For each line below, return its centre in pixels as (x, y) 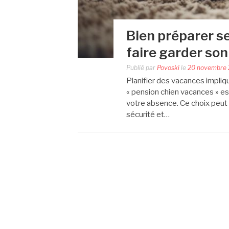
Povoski (168, 68)
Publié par (142, 68)
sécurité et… (148, 114)
